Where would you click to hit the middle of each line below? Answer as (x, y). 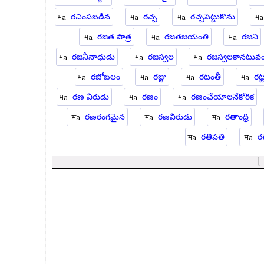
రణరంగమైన (105, 117)
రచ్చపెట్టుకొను (212, 17)
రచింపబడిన (90, 17)
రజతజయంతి (187, 37)
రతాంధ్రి (237, 117)
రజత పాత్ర (114, 37)
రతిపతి (213, 137)
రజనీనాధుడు (93, 57)
